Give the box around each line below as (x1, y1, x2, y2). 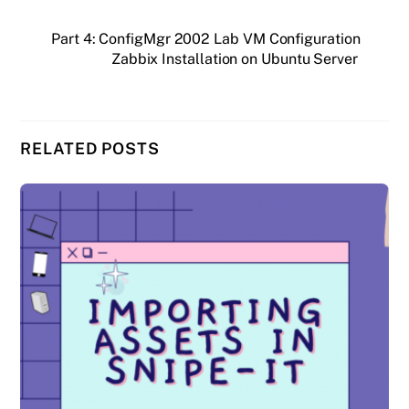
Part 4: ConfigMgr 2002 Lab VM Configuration (51, 29, 361, 47)
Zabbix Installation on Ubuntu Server (110, 49, 358, 68)
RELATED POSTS (20, 138, 160, 158)
